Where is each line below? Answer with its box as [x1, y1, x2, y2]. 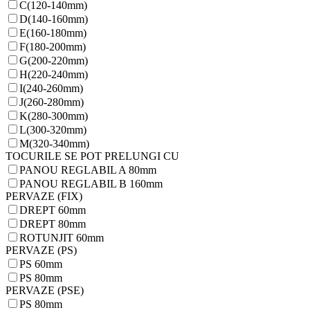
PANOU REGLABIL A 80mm [19, 164, 156, 176]
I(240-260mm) [19, 82, 83, 95]
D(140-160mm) [19, 13, 88, 26]
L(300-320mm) [19, 124, 86, 136]
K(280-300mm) [19, 110, 88, 122]
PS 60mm [19, 258, 62, 271]
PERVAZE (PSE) [6, 284, 84, 297]
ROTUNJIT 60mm [19, 232, 104, 244]
